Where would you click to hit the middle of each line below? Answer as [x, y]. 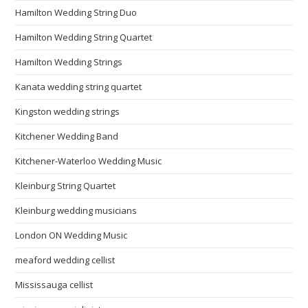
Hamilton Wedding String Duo [76, 12]
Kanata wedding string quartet [79, 86]
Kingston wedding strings [68, 111]
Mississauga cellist [54, 284]
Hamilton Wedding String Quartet [84, 37]
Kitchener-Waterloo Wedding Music [89, 161]
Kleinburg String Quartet [66, 185]
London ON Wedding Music [71, 235]
